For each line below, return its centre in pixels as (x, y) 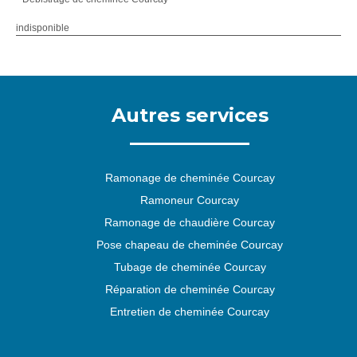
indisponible (43, 28)
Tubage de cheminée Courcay (190, 267)
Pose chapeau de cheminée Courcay (190, 245)
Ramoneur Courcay (190, 200)
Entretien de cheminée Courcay (190, 312)
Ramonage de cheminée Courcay (190, 178)
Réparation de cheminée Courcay (190, 289)
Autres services (190, 115)
